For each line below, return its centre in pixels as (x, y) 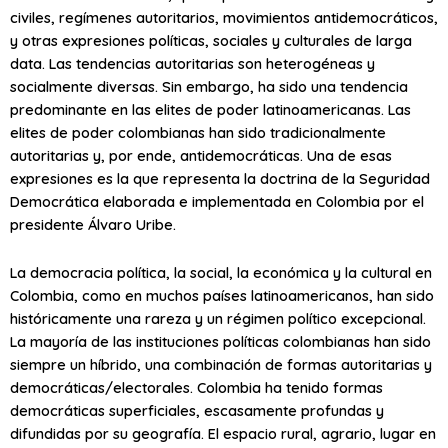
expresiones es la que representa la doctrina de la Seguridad (220, 178)
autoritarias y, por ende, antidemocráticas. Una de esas (201, 155)
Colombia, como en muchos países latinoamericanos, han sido (222, 296)
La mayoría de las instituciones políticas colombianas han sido (220, 342)
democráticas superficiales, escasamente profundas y (197, 411)
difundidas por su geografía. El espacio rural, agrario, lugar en (223, 434)
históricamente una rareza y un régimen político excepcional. (218, 319)
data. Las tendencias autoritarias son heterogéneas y (192, 63)
